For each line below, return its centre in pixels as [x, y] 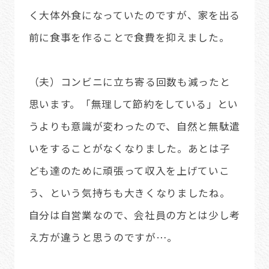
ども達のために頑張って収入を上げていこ [129, 170]
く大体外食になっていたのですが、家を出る [134, 15]
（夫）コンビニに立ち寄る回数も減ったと [129, 81]
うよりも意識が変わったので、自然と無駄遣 [134, 126]
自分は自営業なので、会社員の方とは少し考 [134, 215]
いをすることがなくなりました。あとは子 [129, 148]
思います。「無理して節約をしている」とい [134, 104]
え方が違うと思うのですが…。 [103, 237]
